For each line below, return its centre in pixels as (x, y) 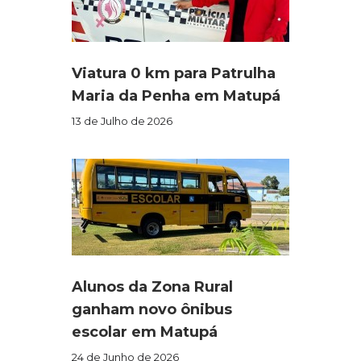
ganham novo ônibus (152, 310)
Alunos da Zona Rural (152, 287)
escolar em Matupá (145, 332)
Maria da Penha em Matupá (176, 96)
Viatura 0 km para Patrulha (174, 74)
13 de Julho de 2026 (122, 121)
